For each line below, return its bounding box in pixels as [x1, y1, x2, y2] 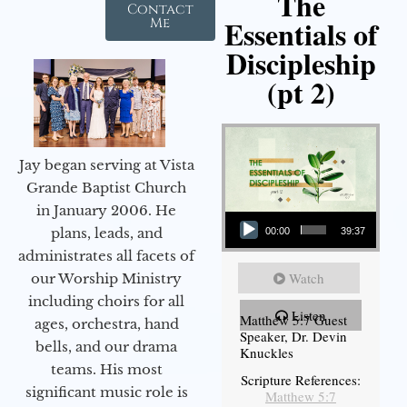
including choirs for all [28, 292, 184, 310]
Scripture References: [241, 371, 361, 390]
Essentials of [223, 12, 378, 55]
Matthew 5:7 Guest [240, 311, 347, 330]
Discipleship [225, 41, 376, 84]
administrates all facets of [18, 246, 194, 264]
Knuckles [240, 343, 293, 362]
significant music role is [25, 382, 188, 401]
